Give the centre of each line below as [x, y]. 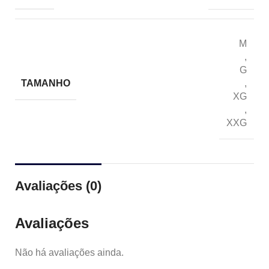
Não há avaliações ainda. [69, 252]
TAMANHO [46, 83]
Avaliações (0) [58, 186]
